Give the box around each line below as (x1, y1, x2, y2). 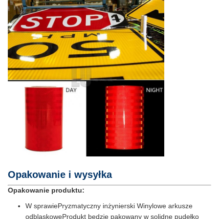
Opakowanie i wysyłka (8, 169, 112, 180)
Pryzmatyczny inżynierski (58, 202, 135, 210)
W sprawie (25, 202, 58, 210)
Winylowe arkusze (137, 202, 193, 210)
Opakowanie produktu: (8, 186, 85, 194)
